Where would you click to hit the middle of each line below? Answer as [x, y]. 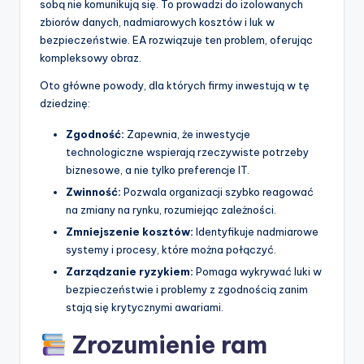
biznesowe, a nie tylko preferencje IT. [158, 170]
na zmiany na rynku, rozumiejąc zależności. [171, 210]
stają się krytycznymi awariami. [145, 308]
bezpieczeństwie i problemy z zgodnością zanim [187, 290]
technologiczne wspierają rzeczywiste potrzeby [187, 152]
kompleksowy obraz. [91, 58]
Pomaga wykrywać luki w [258, 272]
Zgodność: [95, 134]
